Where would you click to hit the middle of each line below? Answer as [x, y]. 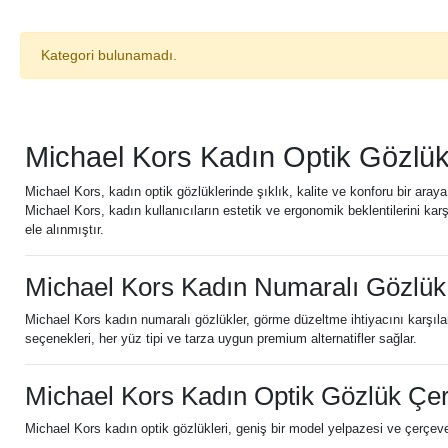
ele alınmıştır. [64, 229]
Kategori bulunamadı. [109, 55]
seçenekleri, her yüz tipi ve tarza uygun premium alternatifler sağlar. [221, 338]
